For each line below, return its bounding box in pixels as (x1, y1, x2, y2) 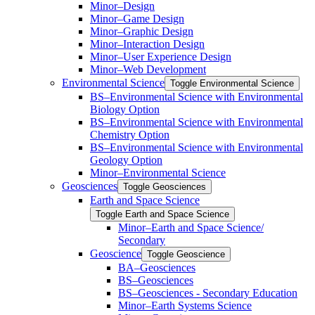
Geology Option (90, 154, 162, 167)
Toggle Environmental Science (170, 78, 294, 89)
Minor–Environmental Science (90, 167, 226, 179)
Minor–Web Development (90, 63, 206, 76)
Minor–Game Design (90, 13, 184, 25)
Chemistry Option (90, 129, 169, 141)
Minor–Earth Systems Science (118, 300, 252, 312)
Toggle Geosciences (123, 181, 206, 193)
